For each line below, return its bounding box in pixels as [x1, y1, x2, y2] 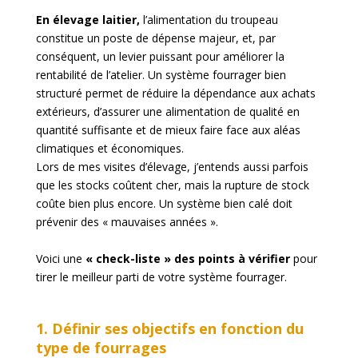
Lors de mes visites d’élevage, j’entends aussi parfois [35, 159, 308, 175]
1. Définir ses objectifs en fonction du [35, 319, 304, 339]
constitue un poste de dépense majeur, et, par [35, 30, 276, 46]
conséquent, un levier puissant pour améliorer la [35, 49, 284, 65]
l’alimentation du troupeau [142, 12, 278, 28]
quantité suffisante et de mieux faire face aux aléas [35, 122, 300, 138]
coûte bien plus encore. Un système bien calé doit [35, 196, 292, 212]
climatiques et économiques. [35, 141, 184, 157]
